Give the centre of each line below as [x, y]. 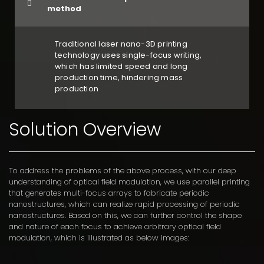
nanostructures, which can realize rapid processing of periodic [124, 204]
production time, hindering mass [119, 78]
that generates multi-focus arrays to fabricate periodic [109, 193]
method [64, 9]
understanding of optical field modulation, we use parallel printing [129, 181]
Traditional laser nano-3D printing [121, 44]
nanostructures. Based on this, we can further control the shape [125, 215]
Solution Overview [85, 129]
